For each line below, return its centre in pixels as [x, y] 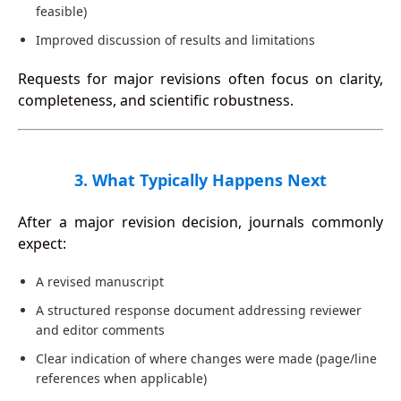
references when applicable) [121, 379]
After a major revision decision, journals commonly [200, 222]
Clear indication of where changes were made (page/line [206, 359]
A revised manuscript [99, 282]
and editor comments [100, 330]
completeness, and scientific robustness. [155, 101]
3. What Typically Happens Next [200, 180]
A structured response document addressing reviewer [198, 311]
